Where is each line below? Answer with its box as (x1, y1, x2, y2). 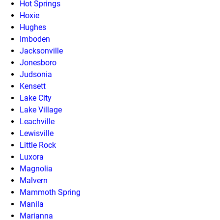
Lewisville (20, 129, 54, 138)
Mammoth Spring (20, 188, 81, 197)
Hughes (20, 23, 46, 32)
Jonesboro (20, 58, 56, 67)
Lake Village (20, 105, 62, 114)
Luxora (20, 152, 44, 162)
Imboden (20, 34, 50, 44)
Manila (20, 199, 44, 209)
